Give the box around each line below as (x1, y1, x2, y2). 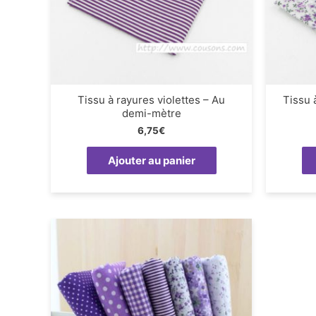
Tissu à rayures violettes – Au (78, 92, 225, 107)
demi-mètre (121, 106, 181, 120)
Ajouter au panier (107, 154, 195, 168)
